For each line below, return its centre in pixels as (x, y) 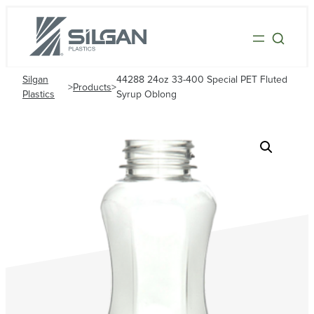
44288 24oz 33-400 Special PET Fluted (202, 80)
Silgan (35, 80)
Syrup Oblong (147, 95)
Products (93, 87)
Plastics (39, 95)
